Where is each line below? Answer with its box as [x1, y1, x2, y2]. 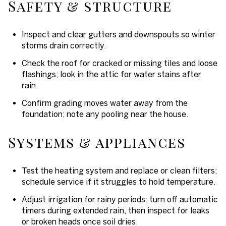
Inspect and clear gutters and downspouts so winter [21, 29, 215, 39]
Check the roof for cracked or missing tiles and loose [21, 59, 217, 68]
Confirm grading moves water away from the [21, 98, 188, 108]
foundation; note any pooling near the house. [21, 109, 188, 119]
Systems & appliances [8, 133, 186, 152]
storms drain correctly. [21, 40, 106, 50]
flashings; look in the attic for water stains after [21, 70, 201, 79]
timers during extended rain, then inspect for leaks [21, 206, 209, 215]
